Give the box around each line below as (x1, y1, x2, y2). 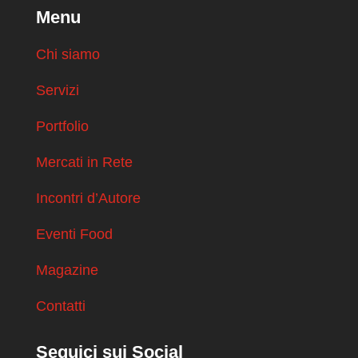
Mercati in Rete (35, 153, 133, 170)
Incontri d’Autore (35, 189, 141, 206)
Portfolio (35, 117, 89, 134)
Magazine (35, 261, 98, 278)
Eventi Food (35, 225, 113, 242)
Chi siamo (35, 46, 100, 62)
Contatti (35, 297, 86, 314)
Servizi (35, 82, 79, 98)
